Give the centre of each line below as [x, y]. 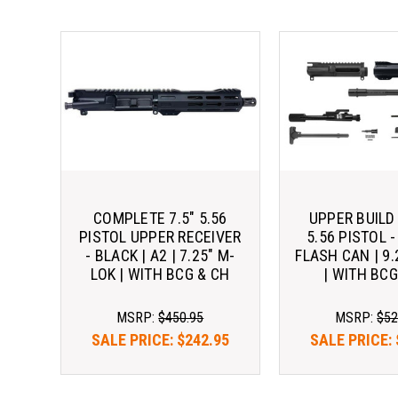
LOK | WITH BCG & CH [160, 274]
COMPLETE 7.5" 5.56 [160, 218]
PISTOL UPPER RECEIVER [160, 236]
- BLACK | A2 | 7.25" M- [160, 255]
